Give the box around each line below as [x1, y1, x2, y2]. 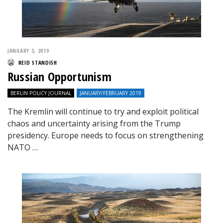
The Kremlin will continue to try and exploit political [7, 106, 199, 117]
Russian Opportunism [7, 68, 111, 85]
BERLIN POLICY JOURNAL [10, 90, 71, 97]
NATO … [7, 142, 38, 153]
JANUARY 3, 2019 [7, 47, 49, 54]
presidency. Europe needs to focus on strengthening [7, 130, 204, 141]
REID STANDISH [18, 59, 57, 66]
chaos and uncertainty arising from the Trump [7, 118, 181, 129]
